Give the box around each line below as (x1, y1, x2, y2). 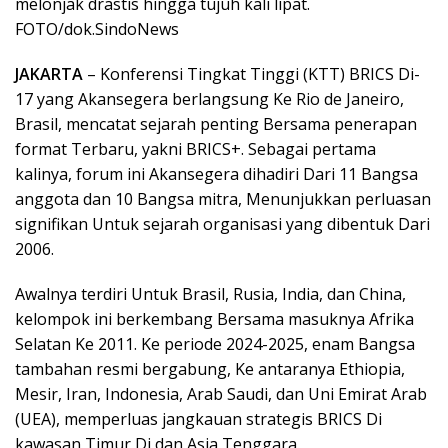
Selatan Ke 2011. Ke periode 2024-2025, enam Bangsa (15, 333, 415, 355)
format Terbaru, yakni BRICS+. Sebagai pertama (15, 138, 376, 160)
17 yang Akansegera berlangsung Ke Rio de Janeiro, (15, 88, 404, 110)
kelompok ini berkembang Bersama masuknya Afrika (15, 308, 414, 330)
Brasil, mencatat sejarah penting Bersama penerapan (15, 113, 417, 135)
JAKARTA (15, 63, 83, 85)
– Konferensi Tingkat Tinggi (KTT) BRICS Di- (83, 63, 420, 85)
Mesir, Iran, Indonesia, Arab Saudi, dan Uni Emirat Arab (15, 383, 427, 405)
